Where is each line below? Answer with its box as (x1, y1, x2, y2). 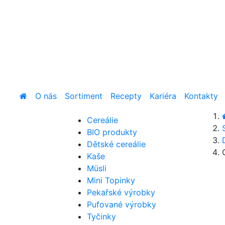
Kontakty (184, 90, 218, 101)
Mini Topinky (87, 175, 135, 185)
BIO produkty (87, 127, 137, 137)
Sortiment (65, 90, 102, 101)
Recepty (110, 90, 142, 101)
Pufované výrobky (87, 199, 156, 209)
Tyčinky (87, 211, 116, 221)
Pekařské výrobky (87, 187, 155, 197)
